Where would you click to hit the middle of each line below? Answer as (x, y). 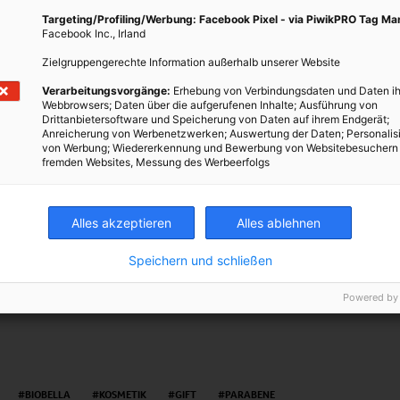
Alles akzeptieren (121, 223)
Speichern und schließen (200, 260)
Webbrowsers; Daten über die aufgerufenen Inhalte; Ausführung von (210, 105)
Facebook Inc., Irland (94, 33)
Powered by (371, 297)
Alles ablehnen (279, 223)
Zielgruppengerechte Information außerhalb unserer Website (191, 62)
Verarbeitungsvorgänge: (106, 91)
